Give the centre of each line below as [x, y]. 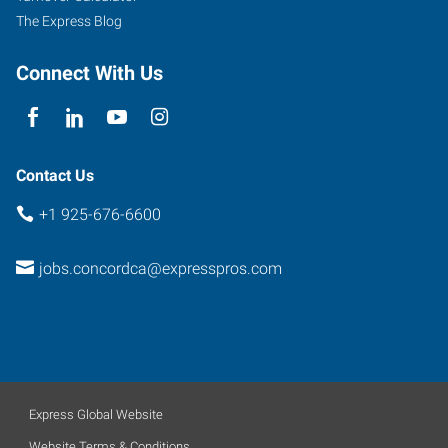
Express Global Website [96, 414]
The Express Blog [69, 20]
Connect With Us [89, 72]
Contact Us [55, 175]
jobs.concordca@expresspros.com [160, 268]
